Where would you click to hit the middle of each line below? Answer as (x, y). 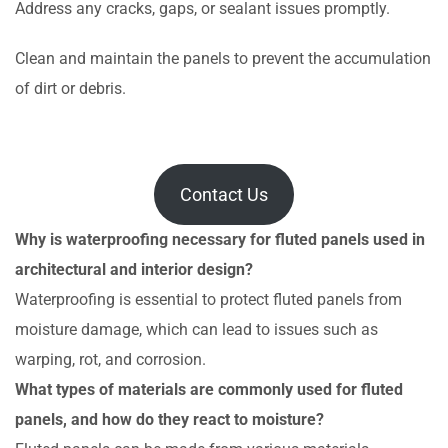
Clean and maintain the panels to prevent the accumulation (223, 59)
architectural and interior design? (134, 270)
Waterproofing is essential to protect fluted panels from (208, 300)
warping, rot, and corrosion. (110, 360)
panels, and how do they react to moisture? (169, 420)
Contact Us (224, 195)
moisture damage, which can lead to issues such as (196, 330)
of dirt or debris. (70, 89)
